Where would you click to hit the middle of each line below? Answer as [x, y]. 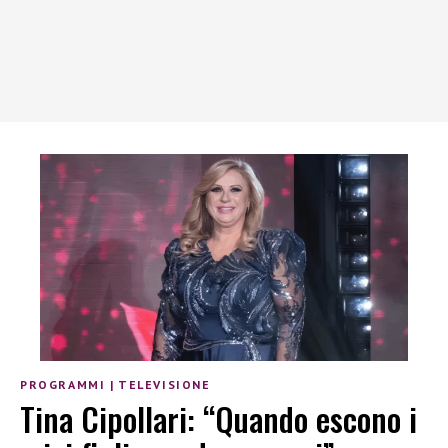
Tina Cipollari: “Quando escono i [218, 419]
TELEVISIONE [164, 384]
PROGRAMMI [63, 384]
